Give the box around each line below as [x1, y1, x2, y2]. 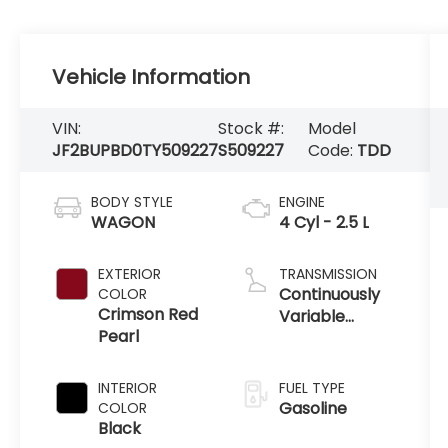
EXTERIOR [98, 263, 162, 284]
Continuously [278, 282, 380, 306]
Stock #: [218, 116, 285, 140]
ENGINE [278, 191, 325, 212]
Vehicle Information [52, 62, 251, 91]
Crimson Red [98, 302, 199, 326]
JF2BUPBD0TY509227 [52, 138, 219, 162]
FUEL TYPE [278, 377, 345, 398]
